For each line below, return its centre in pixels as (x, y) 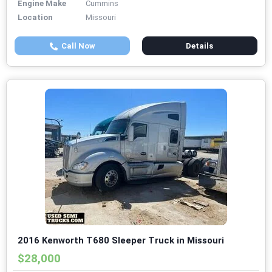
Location (35, 18)
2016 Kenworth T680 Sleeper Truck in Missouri (121, 241)
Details (200, 46)
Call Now (76, 46)
